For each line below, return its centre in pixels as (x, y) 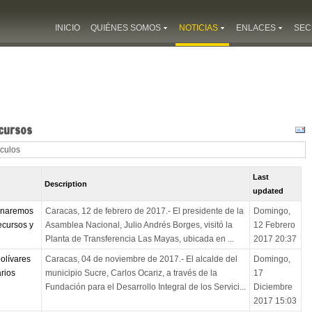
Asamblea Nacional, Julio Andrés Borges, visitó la (139, 225)
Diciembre (273, 287)
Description (66, 184)
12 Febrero (274, 225)
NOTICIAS (198, 28)
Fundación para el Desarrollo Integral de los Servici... (145, 287)
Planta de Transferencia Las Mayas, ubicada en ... (139, 239)
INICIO (68, 28)
